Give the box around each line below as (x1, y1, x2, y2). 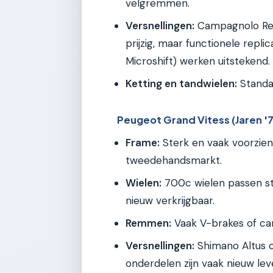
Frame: (126, 135, 160, 149)
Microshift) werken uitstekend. (126, 54, 270, 68)
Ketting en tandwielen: (126, 77, 237, 91)
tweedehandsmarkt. (126, 153, 222, 167)
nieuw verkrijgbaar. (126, 193, 214, 207)
